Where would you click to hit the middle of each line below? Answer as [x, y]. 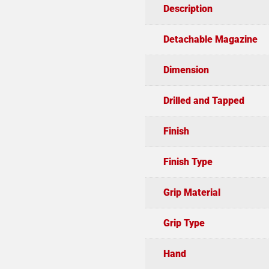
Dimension [186, 70]
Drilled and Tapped [204, 100]
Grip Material [192, 192]
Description [188, 8]
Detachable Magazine [210, 39]
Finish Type [188, 162]
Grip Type [184, 223]
